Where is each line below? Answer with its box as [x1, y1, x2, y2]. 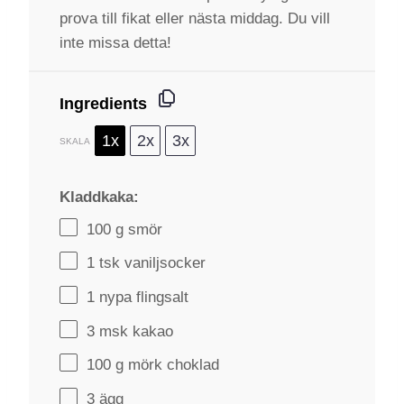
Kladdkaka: [60, 188, 148, 206]
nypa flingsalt [95, 288, 188, 306]
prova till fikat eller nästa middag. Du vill [60, 10, 330, 27]
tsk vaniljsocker [95, 254, 206, 272]
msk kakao [95, 322, 173, 340]
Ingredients [60, 95, 147, 113]
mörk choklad [124, 356, 219, 374]
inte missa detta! [60, 34, 171, 51]
